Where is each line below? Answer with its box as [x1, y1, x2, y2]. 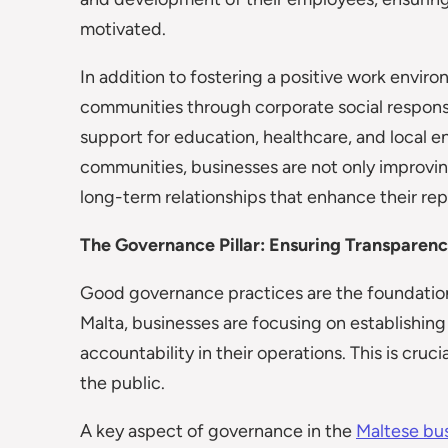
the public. [80, 372, 165, 394]
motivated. [80, 18, 166, 40]
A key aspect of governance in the [80, 420, 356, 442]
